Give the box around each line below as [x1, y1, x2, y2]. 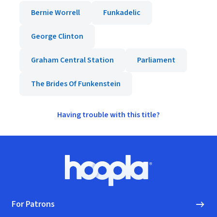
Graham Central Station [31, 55, 114, 65]
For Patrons [12, 198, 55, 210]
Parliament [137, 55, 175, 65]
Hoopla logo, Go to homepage [108, 170, 209, 181]
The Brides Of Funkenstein [31, 78, 121, 89]
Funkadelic [103, 7, 140, 18]
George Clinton [31, 31, 83, 42]
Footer [11, 155, 34, 165]
